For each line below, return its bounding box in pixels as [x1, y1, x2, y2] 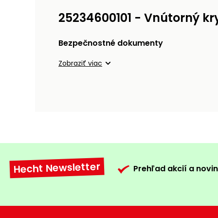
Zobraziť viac [58, 58, 102, 69]
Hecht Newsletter [13, 160, 101, 177]
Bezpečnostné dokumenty [58, 37, 163, 49]
